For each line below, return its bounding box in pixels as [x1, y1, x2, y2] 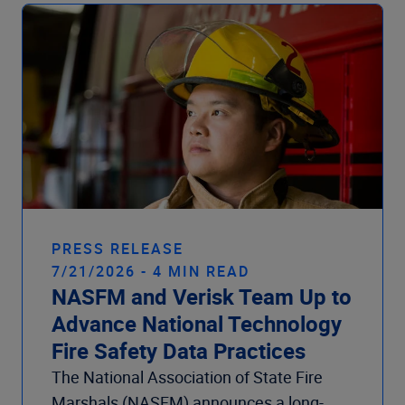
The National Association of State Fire [52, 366, 323, 389]
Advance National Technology [52, 309, 342, 339]
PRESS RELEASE [52, 239, 184, 259]
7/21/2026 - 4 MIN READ [52, 261, 250, 282]
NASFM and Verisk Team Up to [52, 282, 352, 312]
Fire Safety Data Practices [52, 336, 306, 366]
